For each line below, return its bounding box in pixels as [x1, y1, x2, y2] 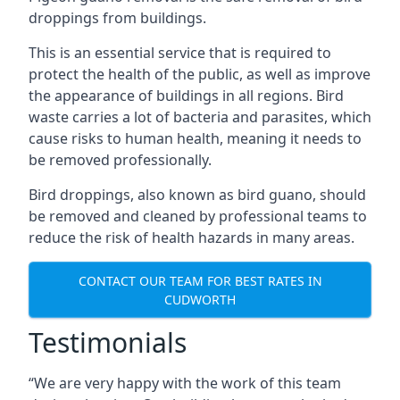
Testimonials [29, 324, 187, 361]
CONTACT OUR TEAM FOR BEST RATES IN [78, 271, 322, 289]
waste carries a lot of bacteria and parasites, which [29, 107, 371, 127]
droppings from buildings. [29, 8, 206, 28]
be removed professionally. [29, 150, 212, 170]
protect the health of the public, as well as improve [29, 64, 371, 84]
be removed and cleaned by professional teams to [29, 206, 367, 226]
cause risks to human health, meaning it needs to [29, 129, 362, 148]
